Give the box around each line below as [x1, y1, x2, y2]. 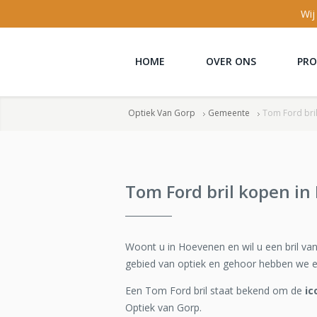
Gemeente [208, 107, 250, 119]
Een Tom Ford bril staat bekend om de [125, 284, 305, 297]
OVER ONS [206, 54, 256, 68]
